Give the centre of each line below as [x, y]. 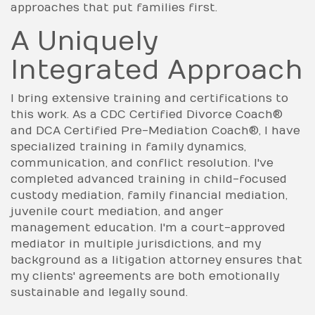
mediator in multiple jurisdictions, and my [136, 244]
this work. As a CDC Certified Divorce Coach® [147, 114]
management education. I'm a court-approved [148, 227]
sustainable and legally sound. [99, 292]
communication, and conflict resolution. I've [142, 163]
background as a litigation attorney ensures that [156, 260]
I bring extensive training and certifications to [149, 98]
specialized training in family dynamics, [128, 147]
